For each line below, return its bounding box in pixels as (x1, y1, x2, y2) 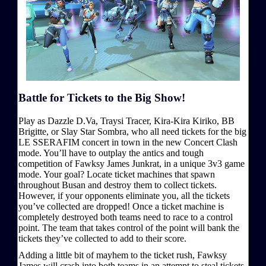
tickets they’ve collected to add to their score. (18, 233, 186, 244)
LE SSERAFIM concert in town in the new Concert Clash (18, 137, 237, 148)
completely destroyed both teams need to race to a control (18, 212, 233, 223)
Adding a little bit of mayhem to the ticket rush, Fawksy (18, 250, 227, 261)
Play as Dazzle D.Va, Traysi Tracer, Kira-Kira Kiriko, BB (18, 116, 235, 126)
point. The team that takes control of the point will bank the (18, 223, 239, 233)
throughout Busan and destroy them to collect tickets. (18, 180, 217, 191)
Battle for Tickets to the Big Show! (18, 91, 185, 104)
